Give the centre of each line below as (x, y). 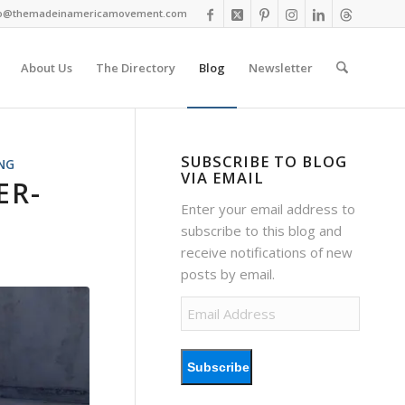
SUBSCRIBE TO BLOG (264, 161)
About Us (46, 68)
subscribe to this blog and (262, 230)
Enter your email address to (268, 208)
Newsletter (280, 68)
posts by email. (228, 273)
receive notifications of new (267, 252)
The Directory (135, 68)
